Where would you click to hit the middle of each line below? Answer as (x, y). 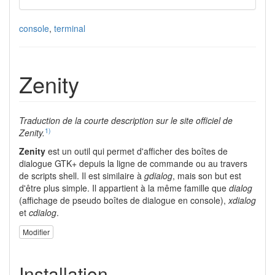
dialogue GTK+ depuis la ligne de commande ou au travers (133, 163)
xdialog (242, 200)
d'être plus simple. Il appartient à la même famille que (124, 188)
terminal (70, 28)
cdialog (43, 212)
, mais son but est (207, 176)
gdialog (158, 176)
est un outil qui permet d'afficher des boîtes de (137, 151)
